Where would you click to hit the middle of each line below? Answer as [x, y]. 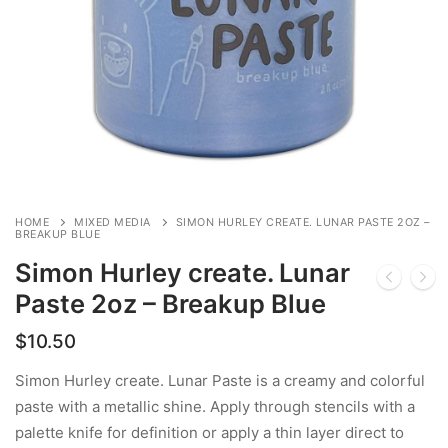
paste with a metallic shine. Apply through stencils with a [215, 406]
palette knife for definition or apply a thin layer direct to [209, 432]
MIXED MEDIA [112, 223]
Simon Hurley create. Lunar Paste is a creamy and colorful [220, 380]
